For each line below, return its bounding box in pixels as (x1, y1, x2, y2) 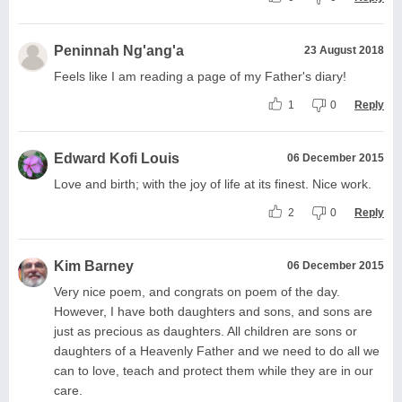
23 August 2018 (304, 43, 384, 57)
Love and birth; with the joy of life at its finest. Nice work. (54, 176, 371, 191)
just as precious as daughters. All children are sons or (54, 323, 357, 338)
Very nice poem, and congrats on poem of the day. (54, 284, 340, 299)
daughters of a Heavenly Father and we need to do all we (54, 343, 380, 358)
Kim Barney (54, 258, 134, 274)
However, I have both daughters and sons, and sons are (54, 303, 372, 319)
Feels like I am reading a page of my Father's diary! (54, 68, 346, 83)
